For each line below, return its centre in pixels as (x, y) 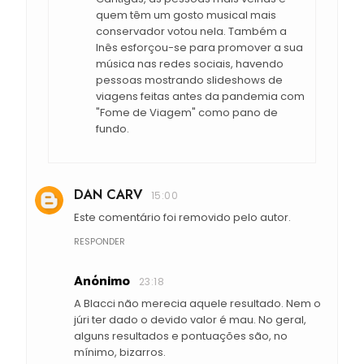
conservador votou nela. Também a (191, 32)
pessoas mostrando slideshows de (189, 80)
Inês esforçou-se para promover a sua (199, 48)
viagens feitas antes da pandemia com (200, 97)
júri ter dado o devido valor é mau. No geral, (190, 320)
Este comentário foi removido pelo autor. (182, 218)
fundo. (113, 129)
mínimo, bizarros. (120, 353)
